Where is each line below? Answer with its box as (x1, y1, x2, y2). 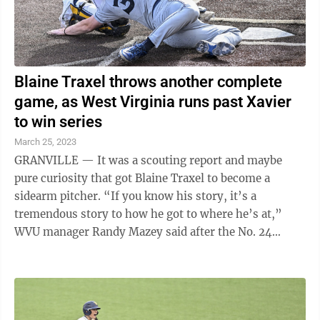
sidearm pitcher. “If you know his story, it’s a (14, 189, 104, 203)
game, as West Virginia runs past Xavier (14, 93, 291, 111)
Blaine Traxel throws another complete (14, 73, 282, 91)
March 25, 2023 (14, 136, 76, 147)
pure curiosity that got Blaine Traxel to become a (14, 171, 270, 185)
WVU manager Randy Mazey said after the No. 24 (14, 225, 272, 239)
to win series (14, 113, 102, 131)
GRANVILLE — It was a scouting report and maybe (14, 154, 282, 167)
